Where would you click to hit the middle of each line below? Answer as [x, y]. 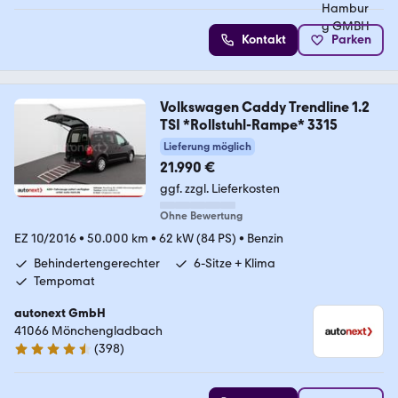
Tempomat [64, 282]
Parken [351, 40]
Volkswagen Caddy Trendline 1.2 [264, 107]
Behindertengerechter [97, 264]
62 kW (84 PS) [198, 239]
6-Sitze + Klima [235, 264]
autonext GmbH [60, 314]
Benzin [265, 239]
